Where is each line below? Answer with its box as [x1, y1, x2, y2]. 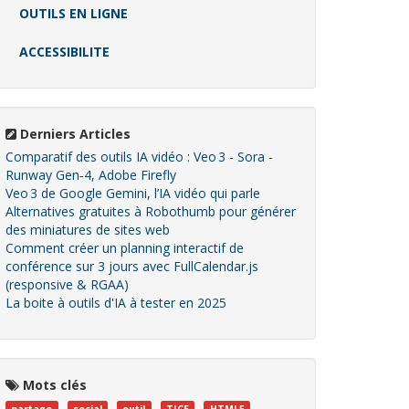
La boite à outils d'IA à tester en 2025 [5, 294, 226, 312]
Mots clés [19, 376, 87, 394]
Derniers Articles [16, 125, 131, 143]
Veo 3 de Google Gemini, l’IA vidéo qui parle [5, 184, 260, 203]
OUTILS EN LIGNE [19, 5, 128, 23]
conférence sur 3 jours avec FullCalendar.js [5, 257, 258, 276]
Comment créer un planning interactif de [5, 239, 244, 257]
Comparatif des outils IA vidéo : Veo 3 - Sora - [5, 148, 273, 166]
